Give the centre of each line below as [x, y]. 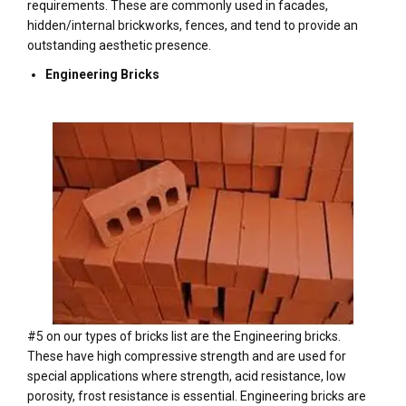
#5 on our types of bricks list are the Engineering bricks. [184, 336]
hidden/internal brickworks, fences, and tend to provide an [193, 25]
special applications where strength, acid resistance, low [187, 376]
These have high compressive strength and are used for [187, 356]
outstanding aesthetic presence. [119, 45]
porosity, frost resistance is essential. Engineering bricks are [197, 396]
